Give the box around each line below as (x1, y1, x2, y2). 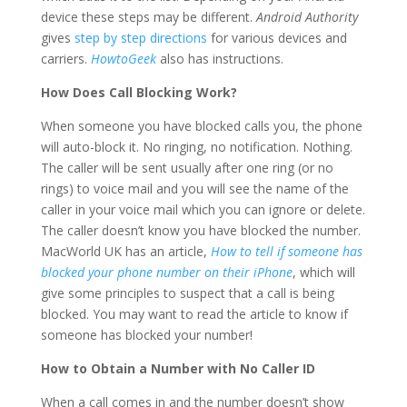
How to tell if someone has (210, 243, 362, 261)
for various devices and (206, 29, 347, 47)
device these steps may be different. (40, 8, 256, 26)
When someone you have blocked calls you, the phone (40, 117, 362, 135)
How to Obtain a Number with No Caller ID (40, 360, 315, 378)
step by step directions (74, 29, 207, 47)
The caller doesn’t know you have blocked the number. (40, 222, 361, 240)
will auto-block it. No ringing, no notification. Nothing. (40, 138, 352, 156)
